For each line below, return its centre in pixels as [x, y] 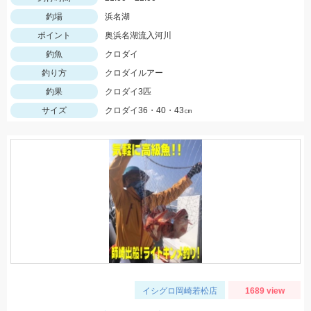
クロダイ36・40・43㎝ [149, 110]
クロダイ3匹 [128, 92]
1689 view [264, 291]
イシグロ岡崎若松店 [180, 291]
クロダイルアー [134, 73]
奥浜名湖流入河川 [138, 35]
